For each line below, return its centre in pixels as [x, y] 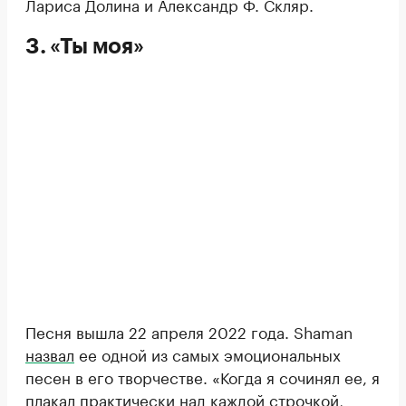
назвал [50, 353]
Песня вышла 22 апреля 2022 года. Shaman [189, 330]
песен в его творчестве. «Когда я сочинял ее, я [203, 376]
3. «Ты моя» [85, 46]
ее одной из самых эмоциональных [208, 353]
